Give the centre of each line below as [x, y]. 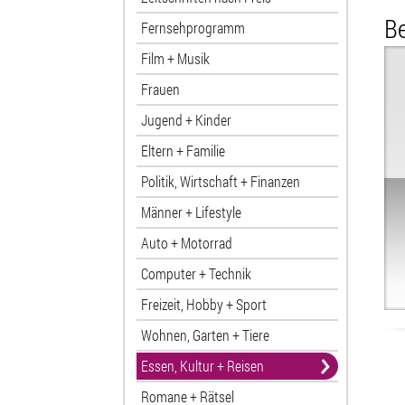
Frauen [160, 89]
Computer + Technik [196, 273]
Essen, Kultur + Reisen [202, 366]
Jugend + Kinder [186, 120]
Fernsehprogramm [193, 28]
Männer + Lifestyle [191, 212]
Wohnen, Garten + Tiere [205, 335]
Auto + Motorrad [186, 243]
